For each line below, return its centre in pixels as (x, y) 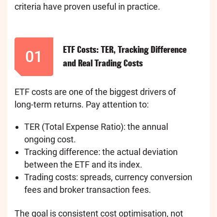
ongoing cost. (50, 139)
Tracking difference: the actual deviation (101, 152)
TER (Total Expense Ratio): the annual (96, 127)
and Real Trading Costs (103, 63)
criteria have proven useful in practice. (87, 7)
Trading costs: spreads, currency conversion (108, 177)
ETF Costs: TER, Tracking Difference (125, 50)
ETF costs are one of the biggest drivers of (95, 92)
